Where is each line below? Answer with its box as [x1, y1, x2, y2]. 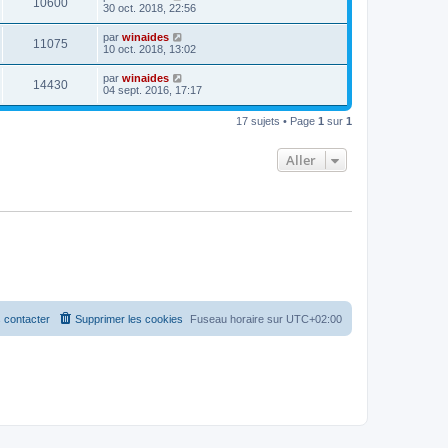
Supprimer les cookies [75, 313, 183, 325]
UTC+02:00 [286, 313, 342, 325]
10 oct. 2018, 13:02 [103, 42, 196, 55]
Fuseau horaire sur [190, 313, 286, 325]
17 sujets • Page [236, 114, 318, 127]
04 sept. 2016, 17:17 [103, 83, 202, 96]
